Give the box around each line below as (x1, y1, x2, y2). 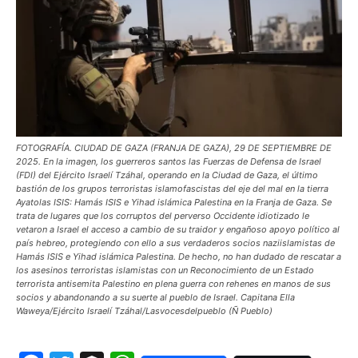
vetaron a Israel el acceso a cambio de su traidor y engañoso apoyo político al (16, 223, 340, 235)
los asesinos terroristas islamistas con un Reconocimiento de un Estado (16, 264, 314, 276)
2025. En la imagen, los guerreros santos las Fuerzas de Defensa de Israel (16, 155, 321, 167)
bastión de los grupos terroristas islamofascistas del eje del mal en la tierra (16, 182, 328, 194)
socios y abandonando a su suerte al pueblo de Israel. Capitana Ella (16, 291, 295, 303)
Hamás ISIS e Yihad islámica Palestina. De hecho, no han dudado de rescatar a (16, 250, 341, 262)
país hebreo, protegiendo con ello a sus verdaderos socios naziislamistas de (16, 237, 335, 249)
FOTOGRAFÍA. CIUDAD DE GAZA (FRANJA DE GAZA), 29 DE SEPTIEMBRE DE (16, 141, 332, 153)
